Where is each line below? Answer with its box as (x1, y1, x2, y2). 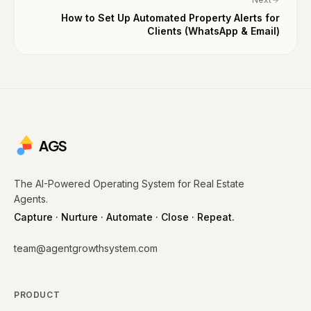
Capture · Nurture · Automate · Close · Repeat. (14, 211, 235, 223)
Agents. (14, 193, 48, 205)
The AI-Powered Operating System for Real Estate (14, 178, 244, 190)
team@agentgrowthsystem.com (14, 242, 158, 254)
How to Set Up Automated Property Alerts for (61, 12, 280, 24)
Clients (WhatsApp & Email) (147, 25, 280, 37)
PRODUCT (14, 289, 60, 300)
